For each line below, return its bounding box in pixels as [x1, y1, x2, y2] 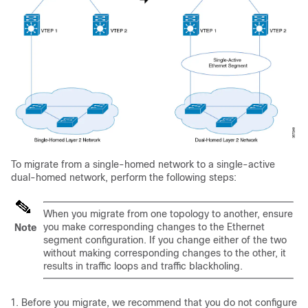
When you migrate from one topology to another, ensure [43, 208, 293, 219]
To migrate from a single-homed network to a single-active [11, 158, 275, 170]
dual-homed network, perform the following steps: [11, 171, 236, 183]
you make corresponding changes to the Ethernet [43, 221, 265, 232]
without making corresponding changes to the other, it [43, 247, 286, 258]
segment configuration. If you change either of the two [43, 234, 287, 245]
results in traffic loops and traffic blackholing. [43, 260, 243, 272]
